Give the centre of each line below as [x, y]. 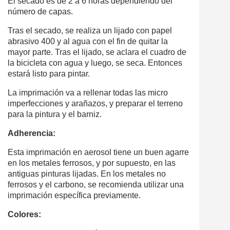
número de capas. [40, 12]
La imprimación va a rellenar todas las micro [88, 93]
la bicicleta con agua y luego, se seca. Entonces [95, 63]
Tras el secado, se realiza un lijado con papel [90, 31]
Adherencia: [32, 133]
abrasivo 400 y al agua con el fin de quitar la [88, 42]
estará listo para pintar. [49, 74]
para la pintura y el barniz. [55, 114]
